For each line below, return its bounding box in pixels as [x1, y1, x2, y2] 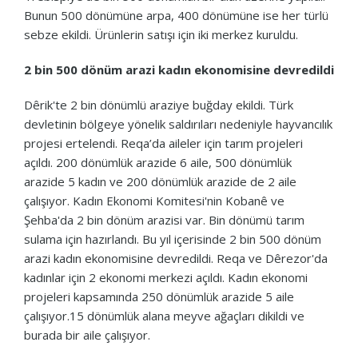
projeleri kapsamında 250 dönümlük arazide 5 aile [24, 288, 294, 304]
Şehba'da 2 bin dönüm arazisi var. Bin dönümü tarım [24, 211, 304, 228]
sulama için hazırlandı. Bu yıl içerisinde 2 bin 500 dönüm [24, 230, 321, 247]
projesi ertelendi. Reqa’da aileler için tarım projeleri [24, 134, 303, 151]
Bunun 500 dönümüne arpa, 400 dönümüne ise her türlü [24, 6, 328, 23]
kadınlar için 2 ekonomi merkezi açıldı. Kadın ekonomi [24, 268, 308, 285]
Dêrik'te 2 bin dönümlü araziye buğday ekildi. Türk [24, 96, 293, 113]
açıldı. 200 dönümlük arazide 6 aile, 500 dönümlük [24, 153, 292, 170]
